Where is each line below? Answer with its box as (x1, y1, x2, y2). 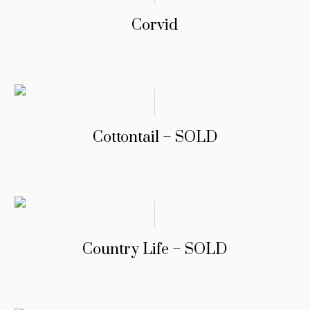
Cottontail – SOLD (92, 128, 217, 147)
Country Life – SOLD (82, 240, 228, 259)
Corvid (131, 16, 179, 35)
